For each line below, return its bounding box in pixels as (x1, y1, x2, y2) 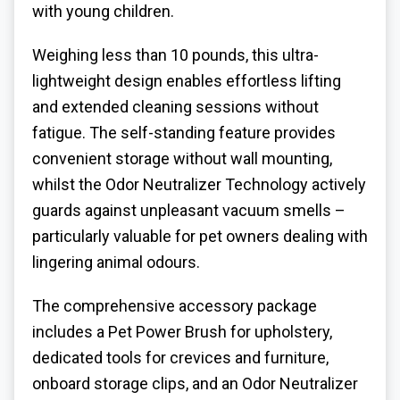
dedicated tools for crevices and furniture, (32, 347, 329, 367)
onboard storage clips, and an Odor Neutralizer (32, 373, 358, 393)
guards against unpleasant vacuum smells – (32, 200, 346, 220)
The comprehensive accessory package (32, 296, 317, 315)
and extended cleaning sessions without (32, 96, 319, 116)
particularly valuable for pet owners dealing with (32, 226, 368, 246)
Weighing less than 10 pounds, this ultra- (32, 45, 319, 64)
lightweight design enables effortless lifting (32, 71, 341, 90)
